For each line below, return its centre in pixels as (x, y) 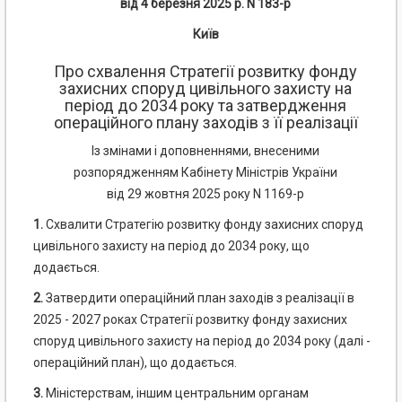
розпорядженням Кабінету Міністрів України (205, 173)
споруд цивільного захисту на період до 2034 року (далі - (202, 341)
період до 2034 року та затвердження (205, 106)
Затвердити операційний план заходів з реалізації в (199, 298)
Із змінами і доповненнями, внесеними (205, 151)
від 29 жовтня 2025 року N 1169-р (205, 194)
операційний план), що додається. (135, 363)
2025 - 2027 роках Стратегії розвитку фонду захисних (190, 320)
